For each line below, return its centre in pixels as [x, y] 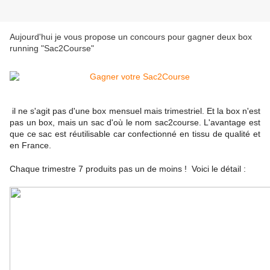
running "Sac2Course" [52, 49]
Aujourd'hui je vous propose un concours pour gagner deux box [131, 37]
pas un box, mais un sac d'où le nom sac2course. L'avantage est [135, 123]
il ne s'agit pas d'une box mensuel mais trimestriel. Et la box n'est [135, 111]
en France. [30, 146]
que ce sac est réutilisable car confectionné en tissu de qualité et [135, 134]
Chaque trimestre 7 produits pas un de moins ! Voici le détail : [128, 169]
